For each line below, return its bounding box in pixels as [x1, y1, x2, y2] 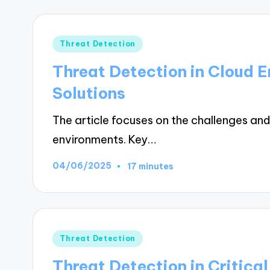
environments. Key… [52, 132, 157, 146]
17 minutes [127, 160, 174, 172]
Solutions [52, 83, 126, 104]
